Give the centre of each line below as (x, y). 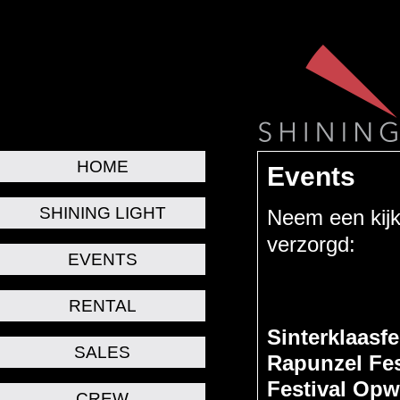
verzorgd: (311, 244)
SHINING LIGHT (103, 213)
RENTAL (103, 306)
